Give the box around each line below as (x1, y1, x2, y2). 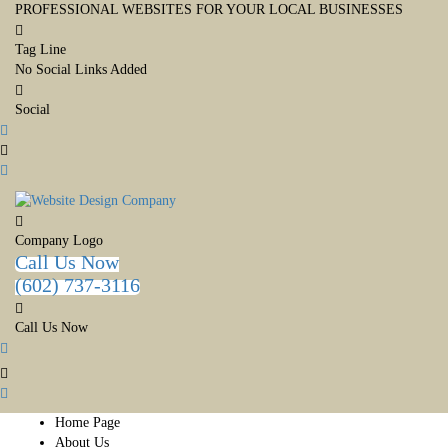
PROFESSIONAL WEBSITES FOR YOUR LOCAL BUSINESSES (15, 2, 403, 17)
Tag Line (15, 42, 66, 57)
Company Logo (15, 232, 103, 248)
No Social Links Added (15, 62, 147, 77)
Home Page (55, 414, 120, 430)
